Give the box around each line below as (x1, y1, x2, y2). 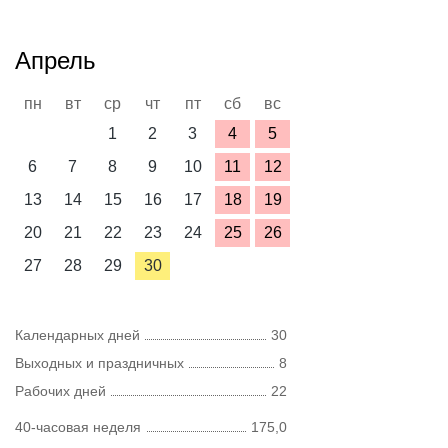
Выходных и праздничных (15, 355, 184, 371)
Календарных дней (15, 327, 140, 343)
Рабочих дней (15, 383, 106, 399)
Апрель (15, 47, 96, 74)
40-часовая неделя (15, 419, 141, 435)
